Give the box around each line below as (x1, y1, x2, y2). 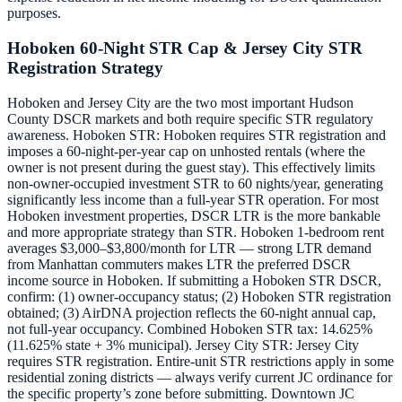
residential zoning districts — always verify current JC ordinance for (7, 369, 392, 385)
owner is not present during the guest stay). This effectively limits (7, 159, 375, 175)
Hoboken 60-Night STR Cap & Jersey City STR (7, 38, 363, 57)
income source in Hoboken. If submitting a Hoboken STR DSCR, (7, 272, 381, 288)
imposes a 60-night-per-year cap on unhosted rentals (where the (7, 143, 365, 159)
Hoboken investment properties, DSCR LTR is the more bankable (7, 207, 380, 223)
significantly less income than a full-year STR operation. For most (7, 191, 379, 207)
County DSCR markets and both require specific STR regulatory (7, 110, 373, 127)
